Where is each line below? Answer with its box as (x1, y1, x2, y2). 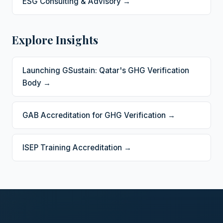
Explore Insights (12, 32, 98, 47)
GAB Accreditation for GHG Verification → (22, 111, 175, 120)
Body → (22, 78, 51, 88)
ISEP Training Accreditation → (22, 143, 131, 152)
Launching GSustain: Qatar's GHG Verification (22, 66, 189, 75)
